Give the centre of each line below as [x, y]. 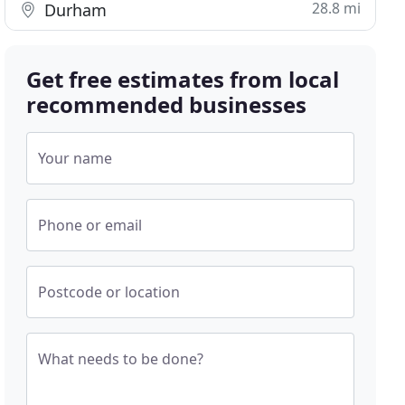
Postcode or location [109, 292]
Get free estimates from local [183, 79]
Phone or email [90, 225]
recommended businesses [167, 104]
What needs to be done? [121, 359]
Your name [75, 158]
